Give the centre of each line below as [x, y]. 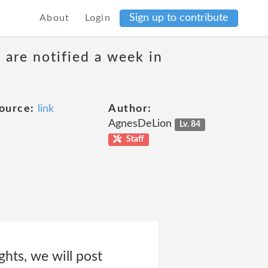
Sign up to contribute [179, 18]
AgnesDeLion [141, 124]
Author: [130, 109]
